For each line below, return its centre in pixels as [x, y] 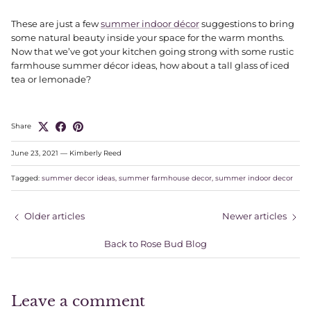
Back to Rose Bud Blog [155, 244]
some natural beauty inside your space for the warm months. [148, 38]
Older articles [54, 216]
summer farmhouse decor [165, 178]
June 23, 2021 [35, 153]
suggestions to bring [247, 24]
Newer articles [254, 216]
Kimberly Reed [95, 153]
